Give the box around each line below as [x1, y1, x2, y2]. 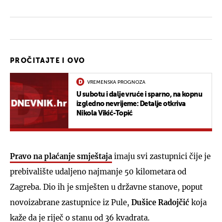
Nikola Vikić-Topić [76, 110, 133, 117]
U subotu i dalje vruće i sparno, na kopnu [76, 91, 203, 98]
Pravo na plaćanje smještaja [10, 151, 112, 161]
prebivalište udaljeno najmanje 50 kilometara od [10, 166, 186, 176]
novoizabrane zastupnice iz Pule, [10, 197, 131, 207]
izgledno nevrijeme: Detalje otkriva [76, 100, 186, 108]
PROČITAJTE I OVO [10, 57, 85, 64]
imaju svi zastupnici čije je [112, 151, 211, 161]
